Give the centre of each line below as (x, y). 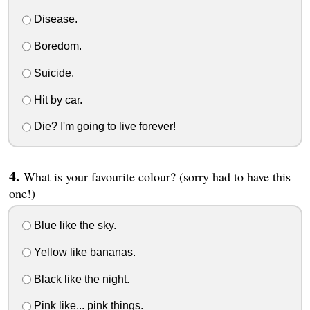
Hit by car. (56, 100)
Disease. (54, 19)
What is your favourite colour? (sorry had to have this (157, 177)
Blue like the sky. (73, 226)
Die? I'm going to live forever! (103, 127)
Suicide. (52, 73)
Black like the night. (80, 279)
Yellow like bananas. (83, 252)
